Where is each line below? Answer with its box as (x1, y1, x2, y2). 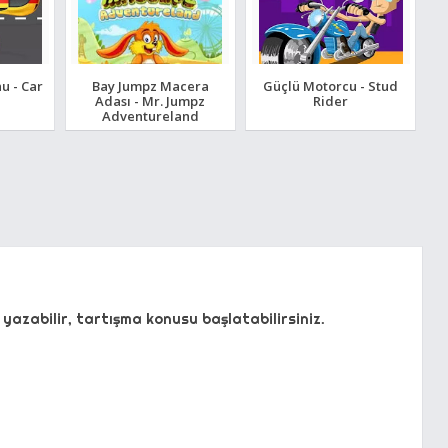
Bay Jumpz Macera (91, 76, 209, 95)
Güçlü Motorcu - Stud (263, 76, 399, 95)
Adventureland (101, 106, 199, 125)
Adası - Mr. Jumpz (95, 91, 206, 110)
